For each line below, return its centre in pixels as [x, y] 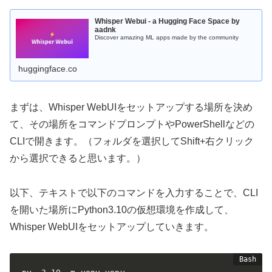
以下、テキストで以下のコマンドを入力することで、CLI [134, 192]
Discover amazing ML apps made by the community [167, 38]
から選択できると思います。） [78, 158]
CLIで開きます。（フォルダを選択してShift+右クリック [132, 141]
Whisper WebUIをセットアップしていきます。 [112, 226]
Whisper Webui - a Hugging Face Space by [168, 22]
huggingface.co [48, 68]
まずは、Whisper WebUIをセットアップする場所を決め [131, 107]
